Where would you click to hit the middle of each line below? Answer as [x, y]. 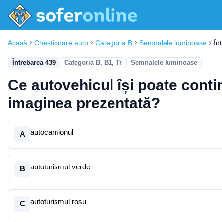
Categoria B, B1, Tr [93, 63]
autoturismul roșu [58, 201]
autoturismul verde [60, 167]
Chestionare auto [61, 43]
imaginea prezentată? [84, 103]
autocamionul [52, 132]
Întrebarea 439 [34, 63]
